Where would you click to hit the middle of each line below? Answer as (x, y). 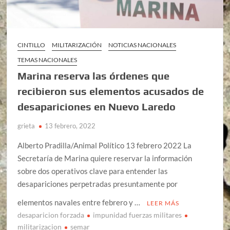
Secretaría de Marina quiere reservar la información (105, 158)
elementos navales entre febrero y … (80, 203)
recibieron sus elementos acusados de (111, 91)
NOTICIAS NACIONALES (142, 45)
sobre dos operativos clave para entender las (93, 171)
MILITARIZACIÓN (77, 45)
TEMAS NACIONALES (47, 60)
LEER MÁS (163, 203)
